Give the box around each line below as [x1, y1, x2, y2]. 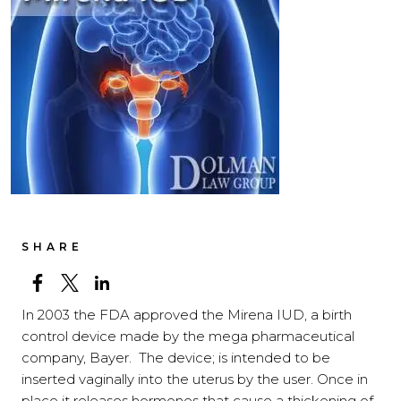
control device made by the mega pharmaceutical [21, 328, 354, 345]
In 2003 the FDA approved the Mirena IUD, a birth [21, 306, 352, 323]
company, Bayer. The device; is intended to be [21, 349, 330, 366]
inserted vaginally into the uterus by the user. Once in [21, 371, 368, 388]
